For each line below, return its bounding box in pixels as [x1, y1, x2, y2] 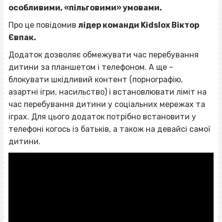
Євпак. [8, 33, 36, 43]
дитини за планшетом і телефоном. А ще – [8, 62, 173, 72]
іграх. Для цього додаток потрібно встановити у [8, 112, 196, 122]
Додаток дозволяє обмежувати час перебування [8, 50, 199, 60]
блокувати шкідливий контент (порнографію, [8, 75, 183, 85]
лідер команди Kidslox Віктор [78, 20, 199, 30]
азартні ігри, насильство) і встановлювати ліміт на [8, 87, 207, 97]
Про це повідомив [8, 20, 78, 30]
